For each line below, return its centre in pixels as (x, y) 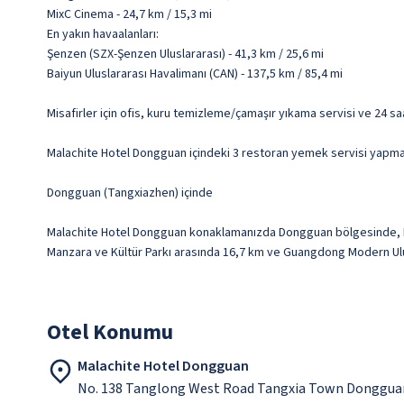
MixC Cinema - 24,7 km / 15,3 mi (129, 15)
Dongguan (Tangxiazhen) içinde (130, 193)
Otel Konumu (110, 333)
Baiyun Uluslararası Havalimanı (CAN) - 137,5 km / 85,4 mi (195, 74)
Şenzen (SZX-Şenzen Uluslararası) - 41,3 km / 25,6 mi (185, 55)
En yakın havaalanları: (103, 35)
